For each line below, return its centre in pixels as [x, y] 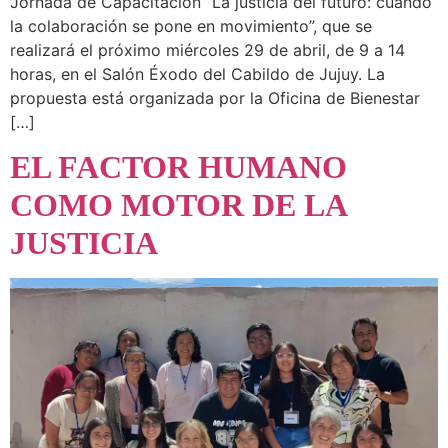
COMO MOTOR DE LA [178, 205]
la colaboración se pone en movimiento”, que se [191, 25]
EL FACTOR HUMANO [178, 167]
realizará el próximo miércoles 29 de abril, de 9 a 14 [207, 49]
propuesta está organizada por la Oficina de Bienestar [215, 97]
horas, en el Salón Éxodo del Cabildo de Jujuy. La [197, 73]
